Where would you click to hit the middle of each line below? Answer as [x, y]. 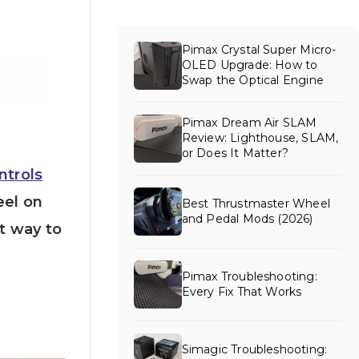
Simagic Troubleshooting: [254, 349]
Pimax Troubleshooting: [249, 276]
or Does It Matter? [235, 153]
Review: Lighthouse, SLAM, [260, 138]
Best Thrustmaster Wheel [256, 203]
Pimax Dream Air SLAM [249, 123]
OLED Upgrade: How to [250, 65]
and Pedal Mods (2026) [247, 218]
